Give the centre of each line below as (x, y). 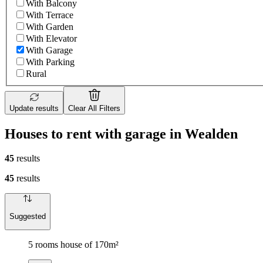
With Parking (50, 62)
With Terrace (50, 15)
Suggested (28, 216)
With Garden (50, 26)
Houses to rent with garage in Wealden (121, 134)
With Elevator (51, 38)
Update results (34, 108)
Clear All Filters (94, 108)
